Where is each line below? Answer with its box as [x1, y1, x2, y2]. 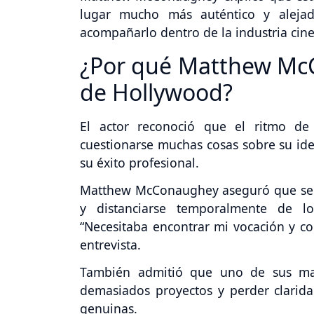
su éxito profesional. [80, 154, 199, 172]
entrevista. [80, 235, 141, 253]
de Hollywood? [80, 77, 233, 108]
